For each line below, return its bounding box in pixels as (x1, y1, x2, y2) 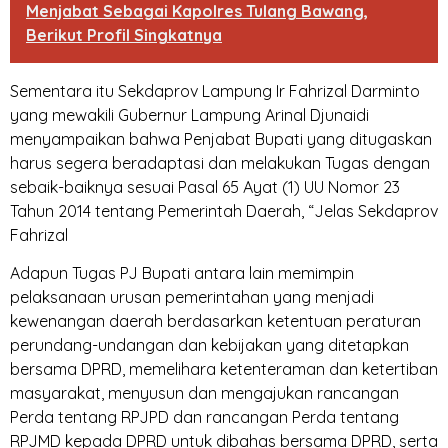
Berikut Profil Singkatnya (26, 24, 222, 45)
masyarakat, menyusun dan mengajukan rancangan (10, 383, 399, 404)
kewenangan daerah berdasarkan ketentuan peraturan (10, 311, 421, 332)
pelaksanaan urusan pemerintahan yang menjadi (10, 287, 374, 308)
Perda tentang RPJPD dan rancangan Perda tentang (10, 407, 399, 428)
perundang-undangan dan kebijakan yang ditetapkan (10, 335, 409, 356)
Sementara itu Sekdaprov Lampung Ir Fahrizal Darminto (10, 80, 420, 101)
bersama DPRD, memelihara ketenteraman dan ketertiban (10, 359, 438, 380)
